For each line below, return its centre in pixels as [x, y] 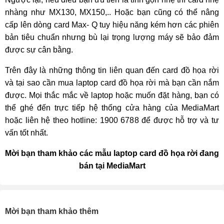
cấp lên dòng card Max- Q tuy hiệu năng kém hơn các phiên [112, 25]
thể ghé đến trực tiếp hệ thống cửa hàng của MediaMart [112, 108]
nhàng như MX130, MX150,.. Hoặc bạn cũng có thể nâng [112, 12]
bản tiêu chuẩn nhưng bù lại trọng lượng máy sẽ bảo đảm [112, 37]
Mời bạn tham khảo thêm [52, 211]
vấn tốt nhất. [26, 133]
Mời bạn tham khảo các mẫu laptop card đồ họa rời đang [112, 153]
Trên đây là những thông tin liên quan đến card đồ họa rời [112, 70]
